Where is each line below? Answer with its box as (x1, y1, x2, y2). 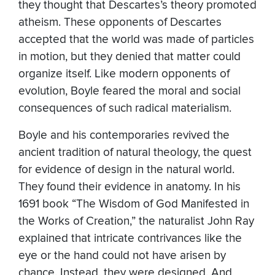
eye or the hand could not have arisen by (18, 249, 226, 263)
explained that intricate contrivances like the (18, 231, 242, 246)
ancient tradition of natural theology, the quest (18, 145, 252, 160)
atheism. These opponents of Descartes (18, 15, 222, 30)
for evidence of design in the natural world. (18, 163, 234, 177)
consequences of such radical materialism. (18, 101, 231, 116)
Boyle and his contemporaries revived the (18, 128, 230, 143)
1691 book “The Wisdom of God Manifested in (18, 197, 249, 212)
